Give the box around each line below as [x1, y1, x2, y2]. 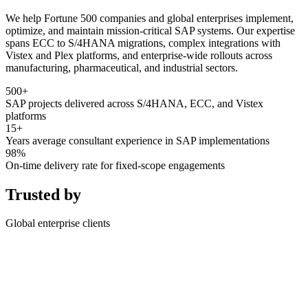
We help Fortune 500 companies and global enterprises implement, [5, 12, 294, 24]
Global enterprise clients [5, 217, 110, 230]
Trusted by [5, 185, 81, 203]
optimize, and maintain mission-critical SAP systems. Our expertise [5, 24, 295, 36]
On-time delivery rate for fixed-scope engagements [5, 159, 225, 171]
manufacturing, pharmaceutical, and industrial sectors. [5, 61, 238, 74]
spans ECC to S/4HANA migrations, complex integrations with [5, 36, 280, 49]
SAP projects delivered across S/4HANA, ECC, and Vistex [5, 97, 263, 109]
